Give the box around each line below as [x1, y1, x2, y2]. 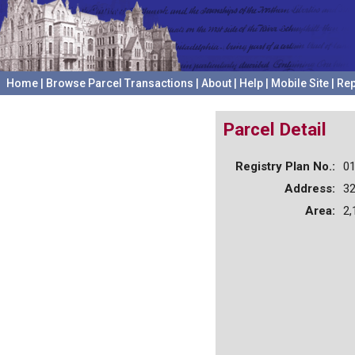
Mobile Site [271, 77, 329, 90]
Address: [284, 181, 335, 196]
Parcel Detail [223, 119, 326, 139]
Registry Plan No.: [235, 158, 335, 174]
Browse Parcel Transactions [46, 77, 193, 90]
